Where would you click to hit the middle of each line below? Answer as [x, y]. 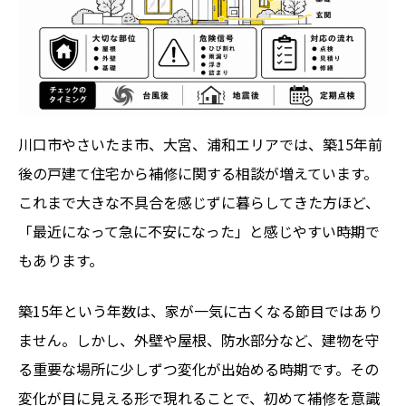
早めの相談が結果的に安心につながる [165, 25]
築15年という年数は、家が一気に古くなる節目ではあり [200, 311]
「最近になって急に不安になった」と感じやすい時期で [199, 232]
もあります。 [61, 261]
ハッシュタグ [89, 142]
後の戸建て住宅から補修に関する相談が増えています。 [198, 174]
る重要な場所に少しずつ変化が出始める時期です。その [198, 369]
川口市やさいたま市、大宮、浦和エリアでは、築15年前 [200, 145]
